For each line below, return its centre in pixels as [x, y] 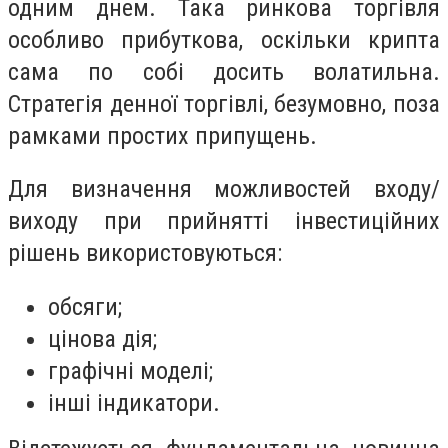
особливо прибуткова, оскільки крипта [224, 39]
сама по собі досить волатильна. [224, 71]
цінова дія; [102, 338]
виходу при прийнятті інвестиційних [224, 221]
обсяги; [85, 306]
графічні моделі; [130, 370]
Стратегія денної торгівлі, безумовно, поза [224, 103]
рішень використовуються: [145, 253]
